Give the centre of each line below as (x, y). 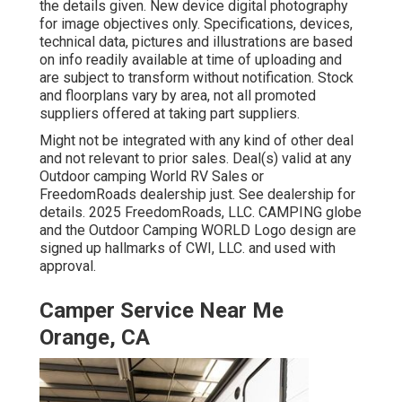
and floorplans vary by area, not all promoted (178, 96)
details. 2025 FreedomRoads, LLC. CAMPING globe (201, 213)
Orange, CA (95, 338)
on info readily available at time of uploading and (191, 60)
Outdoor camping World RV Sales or (152, 177)
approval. (68, 267)
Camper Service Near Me (162, 311)
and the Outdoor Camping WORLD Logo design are (198, 231)
